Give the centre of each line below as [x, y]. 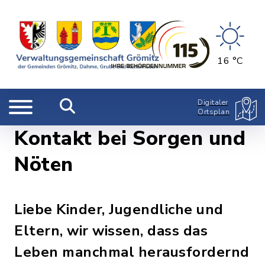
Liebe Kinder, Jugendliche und [119, 209]
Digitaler [213, 102]
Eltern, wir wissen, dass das [111, 231]
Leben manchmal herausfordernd [132, 252]
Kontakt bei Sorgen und [130, 138]
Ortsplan [214, 112]
